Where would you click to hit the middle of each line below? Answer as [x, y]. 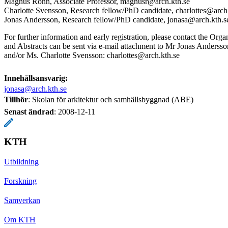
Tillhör [16, 99]
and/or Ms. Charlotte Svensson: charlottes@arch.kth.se [92, 55]
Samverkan [22, 200]
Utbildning [21, 161]
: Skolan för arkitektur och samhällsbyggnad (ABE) [111, 99]
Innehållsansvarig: [36, 78]
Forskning [20, 181]
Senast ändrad [29, 111]
